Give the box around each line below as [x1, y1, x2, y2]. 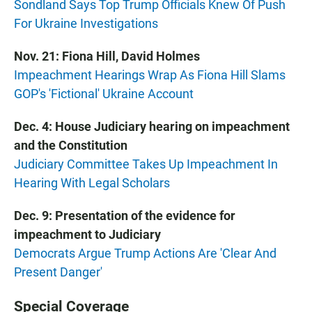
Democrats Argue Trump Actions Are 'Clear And [14, 245, 276, 260]
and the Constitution [14, 137, 127, 153]
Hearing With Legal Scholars [14, 175, 170, 190]
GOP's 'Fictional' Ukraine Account [14, 86, 194, 101]
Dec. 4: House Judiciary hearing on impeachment [14, 118, 290, 134]
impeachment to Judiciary [14, 226, 161, 242]
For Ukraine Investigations [14, 15, 158, 31]
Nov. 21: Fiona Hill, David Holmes [14, 48, 200, 63]
